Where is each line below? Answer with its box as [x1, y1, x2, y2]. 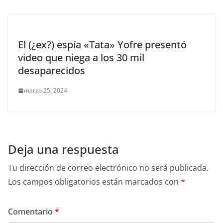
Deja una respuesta [8, 141, 119, 158]
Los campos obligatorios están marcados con [8, 176, 181, 188]
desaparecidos [18, 64, 85, 78]
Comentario [8, 206, 55, 218]
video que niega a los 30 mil [18, 51, 144, 65]
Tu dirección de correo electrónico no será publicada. [8, 162, 209, 174]
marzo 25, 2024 [24, 86, 67, 95]
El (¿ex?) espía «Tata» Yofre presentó [18, 38, 187, 52]
